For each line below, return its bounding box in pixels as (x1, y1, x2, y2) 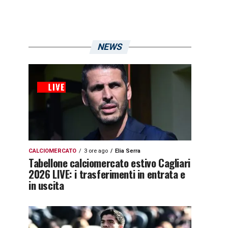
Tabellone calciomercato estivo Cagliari (28, 155, 190, 170)
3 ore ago (84, 148, 108, 154)
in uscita (28, 177, 64, 193)
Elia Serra (115, 148, 140, 154)
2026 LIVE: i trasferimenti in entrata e (28, 166, 185, 182)
